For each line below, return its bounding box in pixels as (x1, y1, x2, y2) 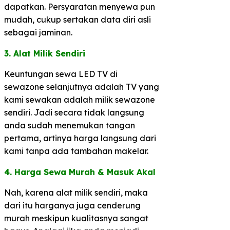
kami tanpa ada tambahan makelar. (4, 146, 148, 157)
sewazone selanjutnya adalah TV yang (4, 82, 159, 92)
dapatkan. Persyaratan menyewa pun (4, 2, 155, 12)
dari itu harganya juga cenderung (4, 200, 141, 211)
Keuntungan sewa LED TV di (4, 69, 118, 80)
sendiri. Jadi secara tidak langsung (4, 107, 144, 118)
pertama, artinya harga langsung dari (4, 133, 156, 144)
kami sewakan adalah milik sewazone (4, 94, 155, 105)
